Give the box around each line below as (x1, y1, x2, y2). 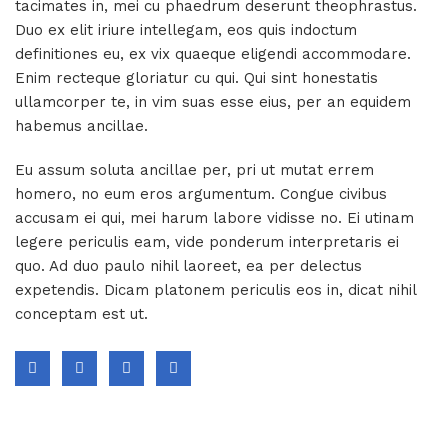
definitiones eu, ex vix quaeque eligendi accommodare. (15, 45, 411, 63)
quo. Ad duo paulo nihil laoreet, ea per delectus (15, 257, 362, 275)
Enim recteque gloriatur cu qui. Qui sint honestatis (15, 69, 378, 87)
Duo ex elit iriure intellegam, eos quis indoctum (15, 21, 357, 39)
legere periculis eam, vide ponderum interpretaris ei (15, 233, 399, 251)
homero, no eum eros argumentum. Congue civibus (15, 185, 387, 203)
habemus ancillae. (15, 117, 148, 135)
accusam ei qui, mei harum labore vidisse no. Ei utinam (15, 209, 414, 227)
